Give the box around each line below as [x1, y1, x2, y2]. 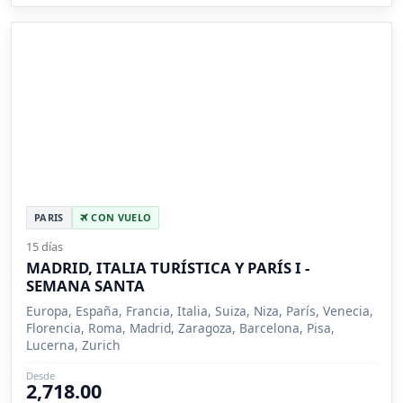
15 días [26, 238, 63, 255]
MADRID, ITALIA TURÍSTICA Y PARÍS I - [26, 257, 309, 279]
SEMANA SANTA [26, 275, 145, 297]
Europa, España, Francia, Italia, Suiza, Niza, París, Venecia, [26, 302, 373, 320]
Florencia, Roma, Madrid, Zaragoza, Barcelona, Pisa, [26, 319, 335, 337]
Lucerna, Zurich [26, 336, 121, 354]
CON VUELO [87, 210, 152, 225]
